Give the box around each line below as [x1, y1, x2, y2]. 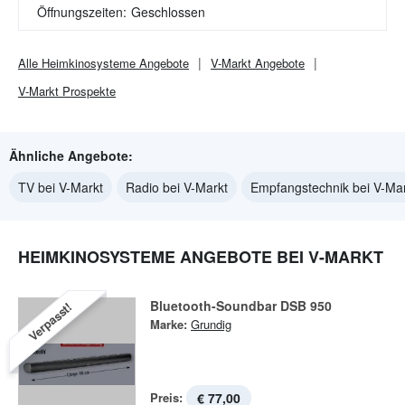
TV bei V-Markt [18, 178, 103, 196]
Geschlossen [131, 3, 205, 21]
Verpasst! [24, 297, 75, 345]
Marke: [150, 316, 187, 333]
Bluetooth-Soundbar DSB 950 [150, 297, 332, 315]
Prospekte [59, 82, 116, 99]
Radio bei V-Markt [126, 178, 228, 196]
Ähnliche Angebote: [9, 146, 133, 165]
